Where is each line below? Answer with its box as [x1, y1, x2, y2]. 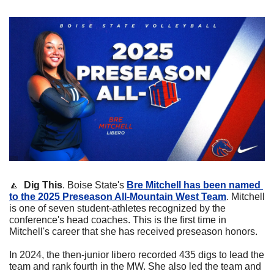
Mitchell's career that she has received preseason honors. [9, 226, 257, 237]
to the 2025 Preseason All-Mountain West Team [9, 191, 226, 202]
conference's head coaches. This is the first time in [9, 215, 226, 226]
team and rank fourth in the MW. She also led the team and [9, 261, 261, 272]
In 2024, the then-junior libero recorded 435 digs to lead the [9, 250, 264, 261]
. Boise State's [62, 180, 127, 191]
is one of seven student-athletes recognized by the [9, 203, 226, 214]
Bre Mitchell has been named [127, 180, 261, 191]
